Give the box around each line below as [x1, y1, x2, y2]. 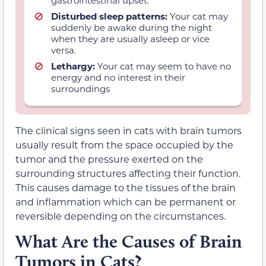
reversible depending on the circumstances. [15, 209, 226, 222]
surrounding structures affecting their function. [15, 166, 240, 179]
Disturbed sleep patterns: [51, 9, 167, 22]
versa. [51, 43, 76, 56]
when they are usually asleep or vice [51, 32, 210, 45]
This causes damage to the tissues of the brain [15, 180, 236, 194]
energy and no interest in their [51, 71, 185, 83]
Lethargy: [51, 59, 95, 72]
